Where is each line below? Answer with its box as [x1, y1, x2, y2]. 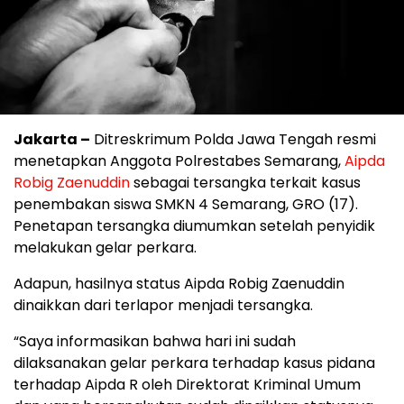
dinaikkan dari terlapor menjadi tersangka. [14, 295, 313, 316]
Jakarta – [14, 129, 90, 150]
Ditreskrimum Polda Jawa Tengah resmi [90, 129, 376, 150]
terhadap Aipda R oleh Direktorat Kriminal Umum [14, 374, 361, 395]
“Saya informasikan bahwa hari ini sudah [14, 331, 296, 352]
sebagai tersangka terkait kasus [130, 172, 361, 193]
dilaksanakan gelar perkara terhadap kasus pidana [14, 353, 375, 373]
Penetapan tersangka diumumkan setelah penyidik [14, 216, 375, 236]
